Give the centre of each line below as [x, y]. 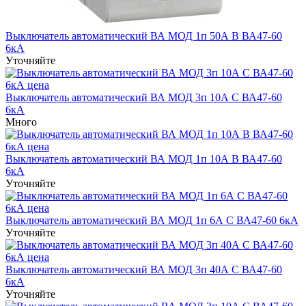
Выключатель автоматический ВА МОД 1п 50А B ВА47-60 [144, 36]
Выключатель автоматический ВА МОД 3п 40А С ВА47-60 [144, 269]
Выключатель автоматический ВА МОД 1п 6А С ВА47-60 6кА [152, 220]
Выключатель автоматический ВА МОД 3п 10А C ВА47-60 [144, 97]
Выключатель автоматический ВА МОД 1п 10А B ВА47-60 [144, 158]
